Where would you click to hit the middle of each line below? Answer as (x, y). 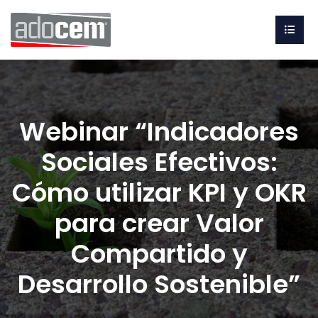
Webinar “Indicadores (159, 132)
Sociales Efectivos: (159, 163)
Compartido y (159, 254)
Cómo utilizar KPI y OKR (159, 193)
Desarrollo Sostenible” (159, 285)
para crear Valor (159, 224)
